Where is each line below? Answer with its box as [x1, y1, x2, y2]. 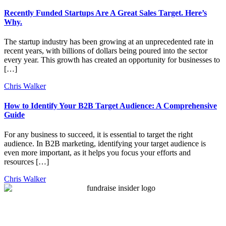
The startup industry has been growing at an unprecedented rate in [4, 37, 213, 46]
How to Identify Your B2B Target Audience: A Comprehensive [4, 101, 217, 110]
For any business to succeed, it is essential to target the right [4, 130, 193, 139]
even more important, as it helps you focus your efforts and [4, 148, 191, 157]
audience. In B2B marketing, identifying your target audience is [4, 139, 206, 148]
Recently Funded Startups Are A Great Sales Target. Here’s [4, 8, 207, 17]
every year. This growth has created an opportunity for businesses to [4, 55, 220, 64]
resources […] [4, 157, 49, 166]
